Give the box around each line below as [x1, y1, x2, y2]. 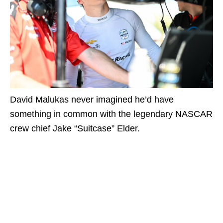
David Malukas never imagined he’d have [10, 94, 174, 105]
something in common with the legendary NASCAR [10, 109, 213, 119]
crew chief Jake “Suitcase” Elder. [10, 123, 140, 133]
